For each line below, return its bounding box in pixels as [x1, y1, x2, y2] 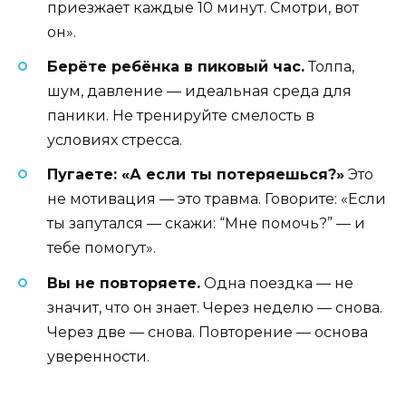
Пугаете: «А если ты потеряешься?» [47, 166, 344, 184]
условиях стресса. [47, 131, 182, 150]
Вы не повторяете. [47, 274, 200, 292]
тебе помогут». [47, 239, 156, 257]
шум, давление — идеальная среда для [47, 82, 352, 101]
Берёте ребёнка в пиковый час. [47, 58, 304, 76]
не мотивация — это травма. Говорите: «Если [47, 190, 386, 208]
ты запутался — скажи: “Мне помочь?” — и [47, 215, 365, 233]
